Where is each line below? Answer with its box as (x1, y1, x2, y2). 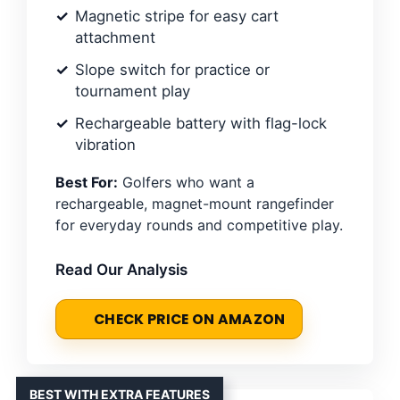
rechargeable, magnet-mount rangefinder (55, 194, 334, 212)
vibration (75, 135, 136, 154)
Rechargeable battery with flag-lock (75, 113, 327, 132)
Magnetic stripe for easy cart (75, 6, 279, 25)
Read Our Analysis (55, 260, 187, 279)
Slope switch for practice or (75, 60, 270, 79)
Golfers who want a (118, 172, 254, 191)
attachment (75, 28, 155, 46)
